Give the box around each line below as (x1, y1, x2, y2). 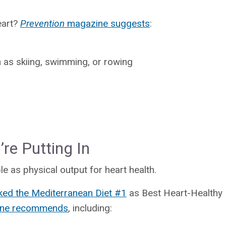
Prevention (20, 17, 65, 29)
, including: (68, 202, 112, 214)
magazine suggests (65, 17, 150, 29)
